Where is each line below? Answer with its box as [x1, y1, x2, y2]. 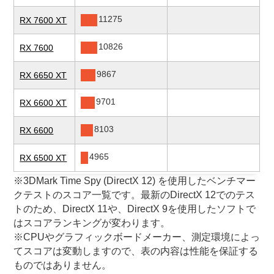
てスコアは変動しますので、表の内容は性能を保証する [13, 246, 259, 257]
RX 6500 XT [20, 153, 67, 163]
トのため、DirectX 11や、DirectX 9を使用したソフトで [13, 204, 256, 215]
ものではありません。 [13, 260, 112, 271]
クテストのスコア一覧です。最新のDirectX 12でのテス [13, 190, 256, 201]
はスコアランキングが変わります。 [13, 218, 171, 229]
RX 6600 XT [20, 98, 67, 108]
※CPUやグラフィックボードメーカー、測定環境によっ [13, 232, 261, 243]
